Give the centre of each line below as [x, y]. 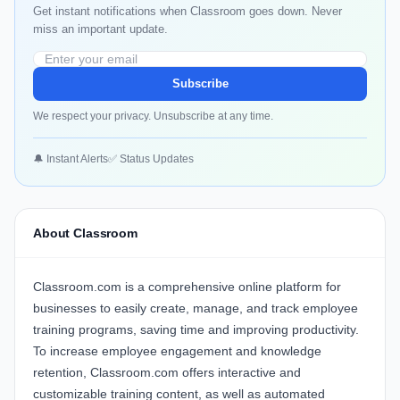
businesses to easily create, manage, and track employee [196, 308]
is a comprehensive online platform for [231, 287]
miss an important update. [100, 29]
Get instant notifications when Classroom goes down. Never [187, 12]
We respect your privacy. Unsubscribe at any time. [153, 117]
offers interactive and [240, 373]
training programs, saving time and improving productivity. [196, 330]
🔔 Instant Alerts [71, 159]
